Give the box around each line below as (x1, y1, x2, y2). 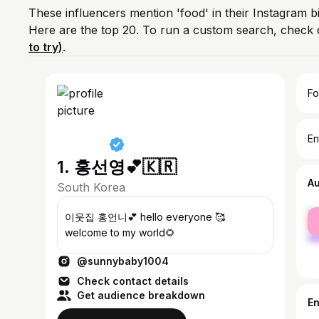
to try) (28, 40, 63, 54)
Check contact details (77, 275, 189, 287)
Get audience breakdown (77, 289, 205, 301)
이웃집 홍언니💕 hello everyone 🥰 (65, 211, 98, 223)
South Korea (57, 180, 125, 194)
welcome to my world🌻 (65, 226, 175, 239)
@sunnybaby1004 (77, 255, 169, 267)
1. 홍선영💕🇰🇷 (57, 157, 177, 177)
